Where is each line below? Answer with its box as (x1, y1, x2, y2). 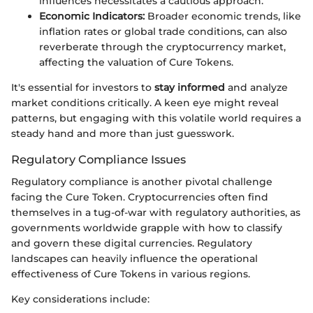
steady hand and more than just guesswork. (11, 126, 234, 140)
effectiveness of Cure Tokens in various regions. (11, 267, 250, 280)
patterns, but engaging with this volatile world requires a (11, 111, 301, 124)
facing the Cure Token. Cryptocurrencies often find (11, 190, 268, 203)
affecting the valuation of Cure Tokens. (39, 55, 233, 68)
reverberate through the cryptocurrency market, (39, 40, 286, 53)
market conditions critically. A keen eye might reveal (11, 96, 279, 109)
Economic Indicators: (39, 9, 145, 22)
